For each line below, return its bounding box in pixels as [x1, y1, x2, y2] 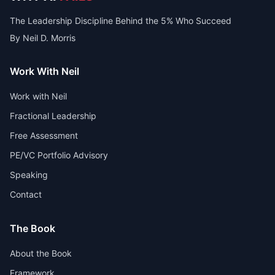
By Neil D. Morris [10, 33, 76, 43]
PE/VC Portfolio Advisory [10, 150, 108, 160]
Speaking [10, 169, 48, 180]
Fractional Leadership [10, 110, 96, 121]
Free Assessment [10, 130, 78, 141]
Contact [10, 189, 42, 199]
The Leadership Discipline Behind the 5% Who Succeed [10, 15, 231, 26]
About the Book [10, 248, 72, 258]
